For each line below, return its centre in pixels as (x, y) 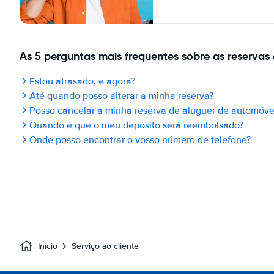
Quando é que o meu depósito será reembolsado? (136, 125)
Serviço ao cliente (105, 246)
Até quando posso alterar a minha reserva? (121, 96)
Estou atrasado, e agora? (82, 81)
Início (48, 246)
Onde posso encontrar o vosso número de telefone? (140, 140)
